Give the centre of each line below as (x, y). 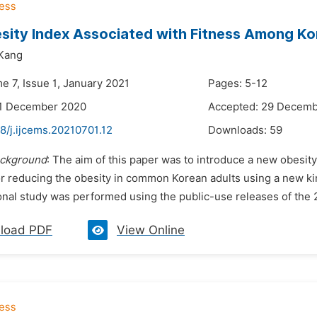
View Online (151, 230)
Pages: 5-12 (238, 83)
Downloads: (239, 130)
